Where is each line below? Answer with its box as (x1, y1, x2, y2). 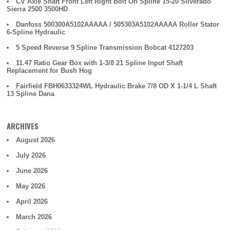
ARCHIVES (7, 120, 39, 131)
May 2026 (16, 182, 46, 190)
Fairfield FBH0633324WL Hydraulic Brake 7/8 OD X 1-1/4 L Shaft (16, 82, 217, 90)
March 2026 (16, 213, 52, 221)
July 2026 (16, 151, 46, 159)
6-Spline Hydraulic (7, 28, 66, 36)
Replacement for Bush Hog (7, 67, 92, 74)
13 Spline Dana (7, 90, 55, 98)
